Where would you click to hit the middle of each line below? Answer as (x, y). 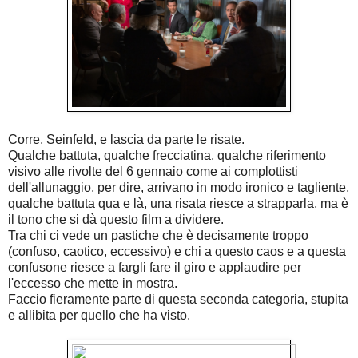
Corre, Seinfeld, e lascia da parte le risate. (126, 140)
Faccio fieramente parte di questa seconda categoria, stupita (178, 300)
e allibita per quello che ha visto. (99, 316)
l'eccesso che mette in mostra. (93, 284)
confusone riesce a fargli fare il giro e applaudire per (155, 268)
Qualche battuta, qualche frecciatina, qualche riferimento (167, 156)
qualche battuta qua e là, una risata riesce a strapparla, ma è (178, 204)
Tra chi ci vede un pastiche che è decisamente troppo (158, 236)
